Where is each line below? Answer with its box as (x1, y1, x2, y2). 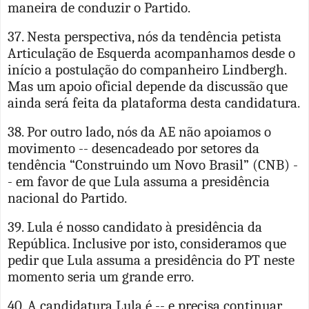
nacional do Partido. (8, 189, 127, 206)
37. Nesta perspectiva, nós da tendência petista (8, 28, 281, 45)
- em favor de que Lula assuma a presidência (8, 172, 270, 190)
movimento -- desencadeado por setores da (8, 139, 259, 157)
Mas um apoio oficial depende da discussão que (8, 77, 288, 94)
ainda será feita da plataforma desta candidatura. (8, 94, 300, 111)
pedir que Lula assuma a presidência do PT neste (8, 251, 295, 268)
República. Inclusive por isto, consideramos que (8, 235, 286, 252)
